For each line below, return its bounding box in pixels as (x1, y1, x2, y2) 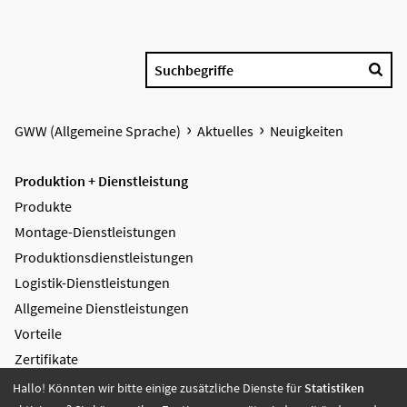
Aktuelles (197, 122, 253, 140)
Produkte (15, 197, 72, 215)
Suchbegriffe (154, 61, 233, 79)
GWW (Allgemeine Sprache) (15, 122, 181, 140)
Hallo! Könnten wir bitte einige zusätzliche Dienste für (13, 379, 304, 396)
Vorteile (15, 324, 62, 342)
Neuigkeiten (270, 122, 343, 140)
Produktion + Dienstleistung (15, 172, 188, 190)
